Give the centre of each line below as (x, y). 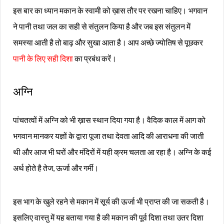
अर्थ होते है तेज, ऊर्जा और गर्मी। (56, 168)
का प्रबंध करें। (95, 58)
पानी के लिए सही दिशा (43, 58)
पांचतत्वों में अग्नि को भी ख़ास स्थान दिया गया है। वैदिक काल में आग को (109, 120)
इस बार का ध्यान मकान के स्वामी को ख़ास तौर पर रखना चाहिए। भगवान (110, 10)
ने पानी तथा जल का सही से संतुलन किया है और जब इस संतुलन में (102, 26)
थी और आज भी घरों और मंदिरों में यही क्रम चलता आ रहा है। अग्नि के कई (112, 152)
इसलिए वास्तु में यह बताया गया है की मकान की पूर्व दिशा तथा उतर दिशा (108, 217)
